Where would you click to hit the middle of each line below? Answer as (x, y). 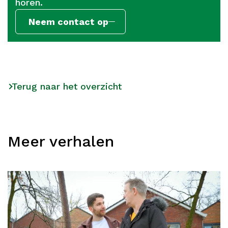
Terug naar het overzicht (67, 87)
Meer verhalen (61, 141)
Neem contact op (68, 21)
